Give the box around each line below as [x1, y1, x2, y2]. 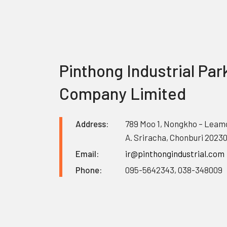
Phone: [75, 165, 102, 175]
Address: [75, 119, 109, 129]
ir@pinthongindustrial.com [125, 148, 225, 159]
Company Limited [59, 83, 186, 104]
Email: [75, 148, 99, 159]
